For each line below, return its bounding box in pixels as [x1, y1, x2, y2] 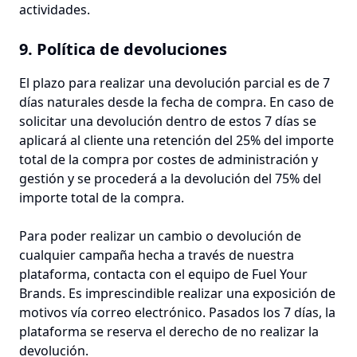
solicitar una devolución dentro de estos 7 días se [19, 112, 316, 130]
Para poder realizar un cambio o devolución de [19, 227, 301, 245]
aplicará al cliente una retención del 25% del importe [19, 131, 334, 149]
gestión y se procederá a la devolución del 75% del [19, 170, 321, 187]
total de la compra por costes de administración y [19, 151, 318, 168]
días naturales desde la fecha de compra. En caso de [19, 93, 334, 111]
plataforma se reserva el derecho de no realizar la [19, 323, 319, 340]
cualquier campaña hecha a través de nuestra [19, 246, 294, 264]
